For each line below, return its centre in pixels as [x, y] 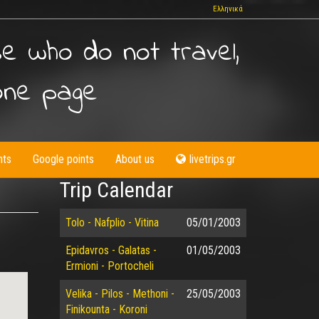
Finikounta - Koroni [106, 309]
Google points [63, 159]
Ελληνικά [228, 9]
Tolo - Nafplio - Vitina [112, 223]
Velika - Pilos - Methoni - [120, 294]
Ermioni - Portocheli [109, 266]
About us [135, 159]
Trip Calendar [116, 190]
